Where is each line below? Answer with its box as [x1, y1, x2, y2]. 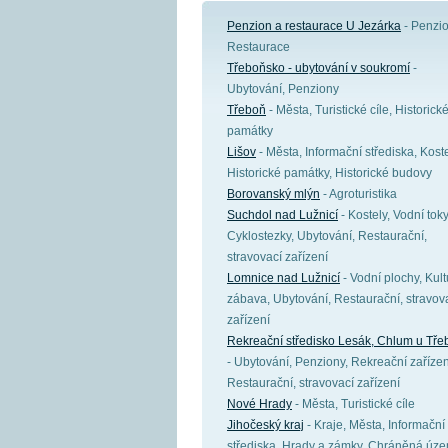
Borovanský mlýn [227, 187, 320, 201]
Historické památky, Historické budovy [227, 166, 432, 180]
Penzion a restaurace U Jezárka [227, 19, 401, 33]
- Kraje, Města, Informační [304, 418, 445, 432]
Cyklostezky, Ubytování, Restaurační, [227, 229, 427, 243]
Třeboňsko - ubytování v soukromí [227, 61, 410, 75]
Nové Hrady [227, 397, 292, 411]
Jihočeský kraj [227, 418, 304, 432]
